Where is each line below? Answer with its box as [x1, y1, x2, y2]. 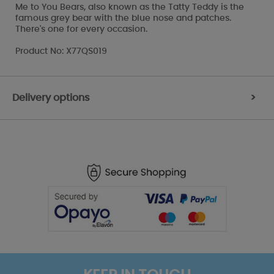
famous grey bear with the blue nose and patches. [15, 13, 231, 23]
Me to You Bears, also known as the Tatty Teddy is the [15, 2, 244, 12]
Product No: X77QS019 [15, 46, 107, 56]
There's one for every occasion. [15, 24, 147, 34]
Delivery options [12, 92, 90, 103]
